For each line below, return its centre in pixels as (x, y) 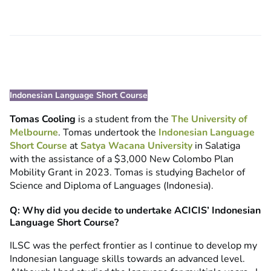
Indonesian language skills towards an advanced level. (127, 259)
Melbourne (34, 133)
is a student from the (125, 119)
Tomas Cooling (44, 119)
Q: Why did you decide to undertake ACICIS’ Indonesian (135, 211)
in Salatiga (216, 146)
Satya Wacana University (136, 146)
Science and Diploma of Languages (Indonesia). (112, 186)
